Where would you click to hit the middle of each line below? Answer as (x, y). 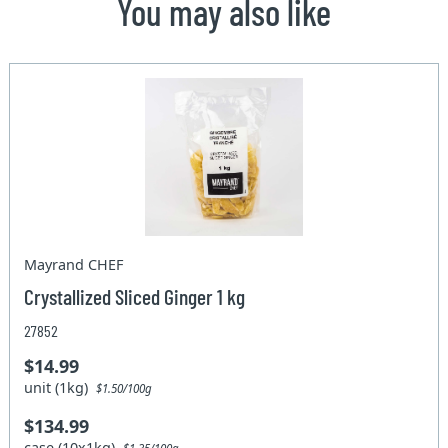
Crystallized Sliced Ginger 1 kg (135, 295)
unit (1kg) (60, 387)
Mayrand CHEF (74, 264)
